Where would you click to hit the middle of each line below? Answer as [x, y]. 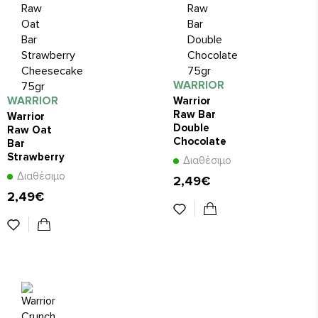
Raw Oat [29, 130]
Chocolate [200, 142]
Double [191, 128]
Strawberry [36, 157]
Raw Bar [194, 115]
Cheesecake [38, 171]
